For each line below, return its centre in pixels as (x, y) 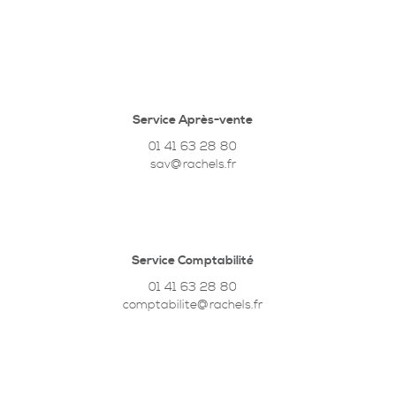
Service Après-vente (193, 120)
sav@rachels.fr (193, 164)
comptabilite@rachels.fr (193, 305)
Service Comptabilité (193, 260)
